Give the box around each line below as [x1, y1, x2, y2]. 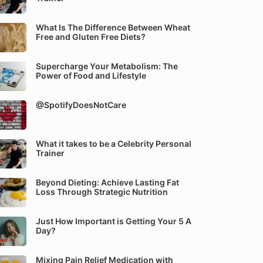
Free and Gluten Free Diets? [36, 32, 146, 42]
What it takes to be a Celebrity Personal [36, 139, 191, 149]
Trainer [36, 148, 65, 158]
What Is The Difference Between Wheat [36, 22, 190, 32]
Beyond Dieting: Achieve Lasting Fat [36, 177, 179, 187]
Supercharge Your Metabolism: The [36, 61, 178, 71]
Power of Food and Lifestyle [36, 70, 146, 80]
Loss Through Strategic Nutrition [36, 187, 168, 197]
